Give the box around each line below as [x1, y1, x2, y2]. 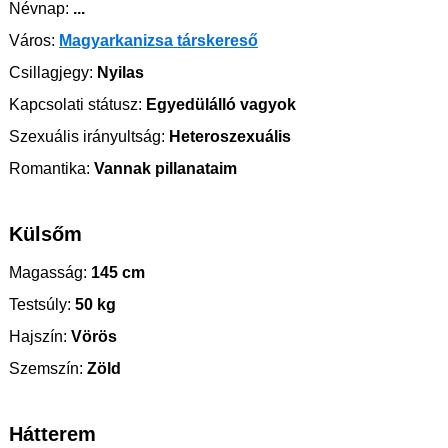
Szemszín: [9, 360, 83, 377]
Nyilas [93, 64, 144, 81]
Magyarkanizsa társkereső [59, 32, 258, 49]
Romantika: [9, 160, 90, 177]
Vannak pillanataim [90, 160, 237, 177]
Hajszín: [9, 328, 67, 345]
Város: [9, 32, 55, 49]
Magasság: [9, 264, 87, 281]
